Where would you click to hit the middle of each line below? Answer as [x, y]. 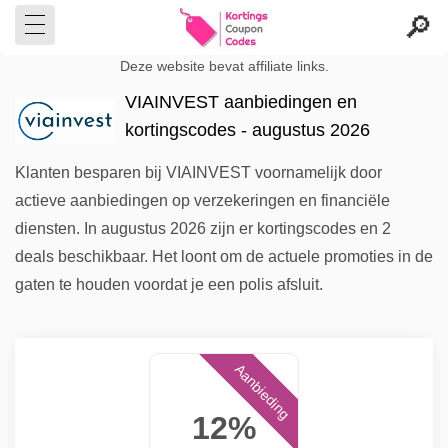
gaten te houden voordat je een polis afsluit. [169, 284]
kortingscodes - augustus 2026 [247, 130]
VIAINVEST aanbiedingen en [241, 102]
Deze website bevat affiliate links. [224, 66]
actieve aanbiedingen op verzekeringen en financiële [202, 200]
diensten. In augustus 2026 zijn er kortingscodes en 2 [203, 228]
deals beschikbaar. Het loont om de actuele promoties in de [224, 256]
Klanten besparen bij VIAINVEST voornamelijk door [198, 172]
